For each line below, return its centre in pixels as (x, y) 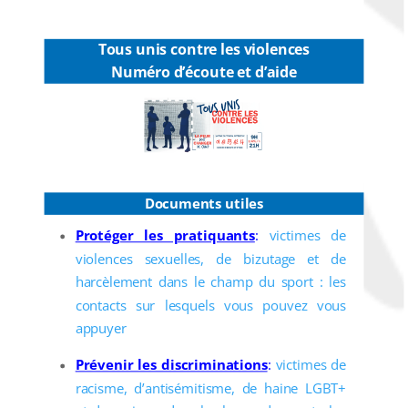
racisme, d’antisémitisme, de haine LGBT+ (211, 388)
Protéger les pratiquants (165, 236)
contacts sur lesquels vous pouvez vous (211, 306)
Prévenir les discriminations (171, 365)
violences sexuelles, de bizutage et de (211, 259)
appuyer (101, 329)
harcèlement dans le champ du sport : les (211, 282)
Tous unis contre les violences (204, 50)
